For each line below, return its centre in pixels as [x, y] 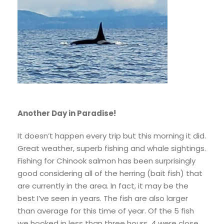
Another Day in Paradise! [67, 113]
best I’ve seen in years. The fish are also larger [103, 198]
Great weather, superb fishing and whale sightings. [112, 148]
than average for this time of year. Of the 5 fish [106, 211]
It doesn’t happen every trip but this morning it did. [112, 136]
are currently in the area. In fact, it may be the [103, 186]
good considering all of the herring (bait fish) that [110, 173]
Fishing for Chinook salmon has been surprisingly [106, 161]
